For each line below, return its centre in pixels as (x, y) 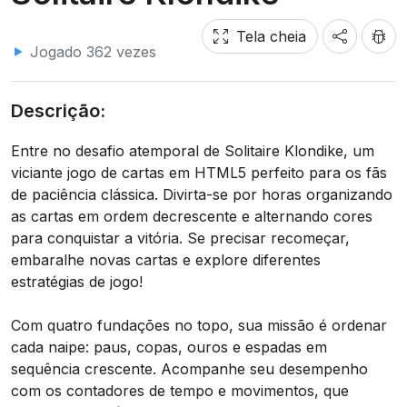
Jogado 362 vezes (91, 52)
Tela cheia (271, 36)
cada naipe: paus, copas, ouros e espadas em (169, 347)
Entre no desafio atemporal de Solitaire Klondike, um (193, 151)
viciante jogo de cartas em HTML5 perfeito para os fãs (199, 173)
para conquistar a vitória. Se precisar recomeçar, (180, 238)
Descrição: (58, 111)
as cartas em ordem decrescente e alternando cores (192, 216)
